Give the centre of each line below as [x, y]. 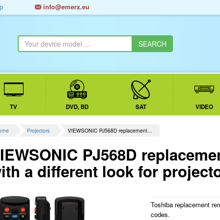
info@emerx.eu [65, 7]
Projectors [38, 131]
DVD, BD [77, 107]
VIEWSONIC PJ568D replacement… [110, 131]
